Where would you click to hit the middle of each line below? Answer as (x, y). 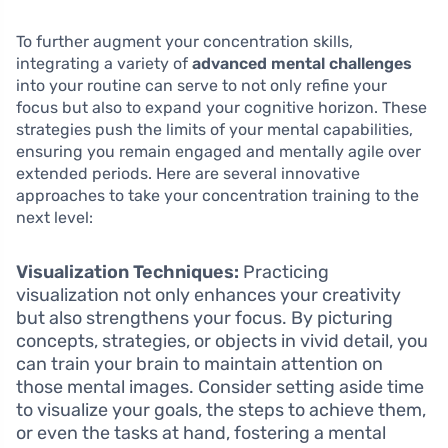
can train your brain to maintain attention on (199, 363)
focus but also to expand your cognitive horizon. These (221, 107)
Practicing (284, 271)
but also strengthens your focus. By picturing (204, 317)
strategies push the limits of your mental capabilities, (214, 129)
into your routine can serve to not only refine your (201, 85)
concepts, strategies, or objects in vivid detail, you (222, 340)
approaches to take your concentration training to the (217, 195)
